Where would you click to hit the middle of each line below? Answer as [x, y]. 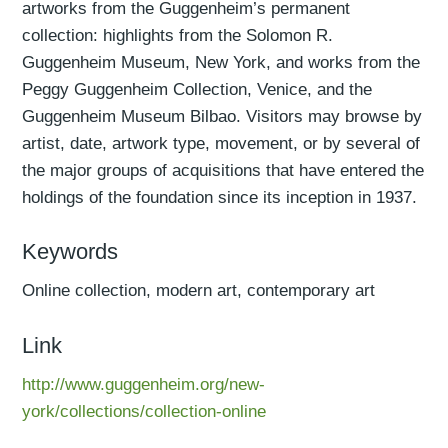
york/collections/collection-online [144, 411]
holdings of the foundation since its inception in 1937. [220, 196]
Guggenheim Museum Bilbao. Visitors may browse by [222, 115]
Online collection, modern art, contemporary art [199, 290]
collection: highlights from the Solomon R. [178, 34]
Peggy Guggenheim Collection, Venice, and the [197, 88]
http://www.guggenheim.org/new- [144, 384]
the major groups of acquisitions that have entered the [223, 169]
